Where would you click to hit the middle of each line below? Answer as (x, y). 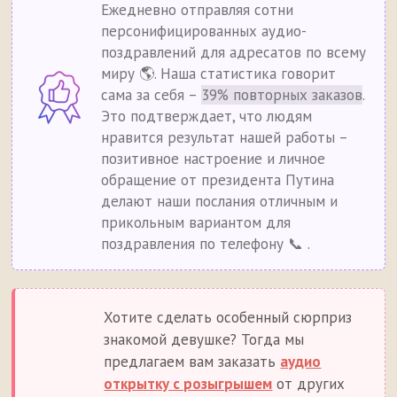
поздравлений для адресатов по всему (234, 53)
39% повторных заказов (282, 95)
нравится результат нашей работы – (225, 138)
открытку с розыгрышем (188, 384)
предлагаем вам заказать (192, 362)
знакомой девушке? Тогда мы (204, 340)
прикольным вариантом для (196, 223)
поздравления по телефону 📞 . (206, 244)
